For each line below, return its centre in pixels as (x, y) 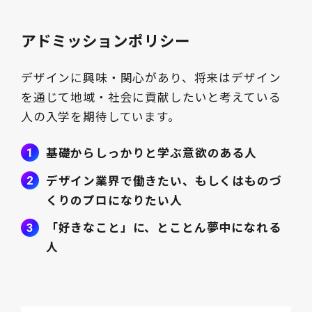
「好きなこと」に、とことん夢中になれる (163, 227)
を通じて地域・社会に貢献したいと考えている (151, 96)
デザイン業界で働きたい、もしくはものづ (164, 180)
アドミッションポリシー (105, 40)
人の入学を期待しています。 (100, 116)
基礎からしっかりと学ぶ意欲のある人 (151, 152)
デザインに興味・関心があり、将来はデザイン (151, 77)
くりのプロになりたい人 (114, 200)
